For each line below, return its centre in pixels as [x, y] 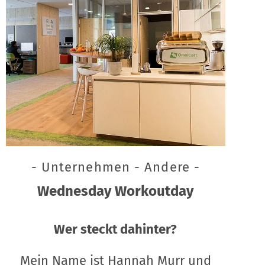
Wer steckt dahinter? [116, 229]
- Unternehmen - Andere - [116, 167]
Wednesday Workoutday [116, 191]
